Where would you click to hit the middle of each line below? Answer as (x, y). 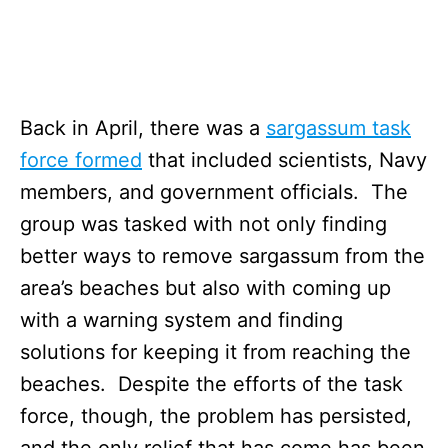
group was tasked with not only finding (203, 223)
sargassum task (338, 127)
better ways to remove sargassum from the (222, 255)
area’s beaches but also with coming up (205, 287)
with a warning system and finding (181, 319)
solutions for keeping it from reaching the (215, 351)
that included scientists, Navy (284, 159)
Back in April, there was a (143, 127)
